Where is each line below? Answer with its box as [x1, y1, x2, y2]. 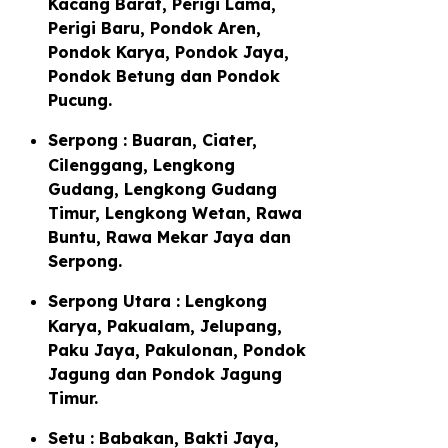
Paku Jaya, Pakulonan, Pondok [48, 339, 306, 360]
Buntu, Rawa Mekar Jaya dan [48, 226, 291, 247]
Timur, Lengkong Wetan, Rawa [48, 202, 302, 223]
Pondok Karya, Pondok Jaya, [48, 41, 289, 62]
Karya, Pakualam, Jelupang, [48, 315, 282, 336]
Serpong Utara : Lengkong [48, 290, 267, 311]
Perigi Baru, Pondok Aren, [48, 17, 261, 38]
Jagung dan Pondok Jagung [48, 363, 282, 384]
